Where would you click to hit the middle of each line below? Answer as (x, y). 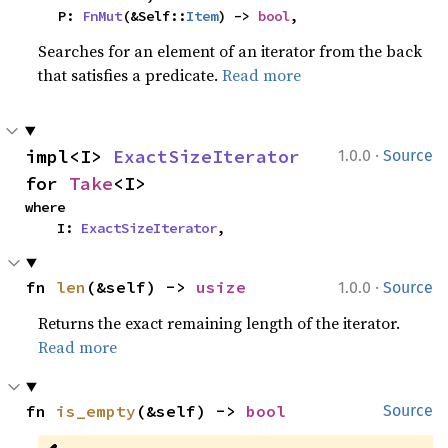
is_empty (96, 410)
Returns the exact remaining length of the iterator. (219, 322)
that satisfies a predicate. (130, 74)
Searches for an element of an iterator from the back (230, 50)
